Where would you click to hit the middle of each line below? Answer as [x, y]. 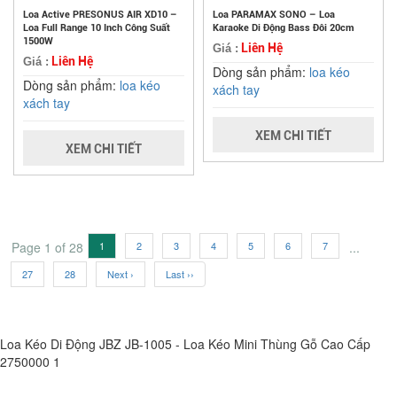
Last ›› [180, 274]
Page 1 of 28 [47, 248]
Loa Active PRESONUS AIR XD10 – [100, 15]
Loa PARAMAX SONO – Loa [274, 15]
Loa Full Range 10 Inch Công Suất [97, 28]
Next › [121, 274]
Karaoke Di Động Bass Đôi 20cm [284, 28]
